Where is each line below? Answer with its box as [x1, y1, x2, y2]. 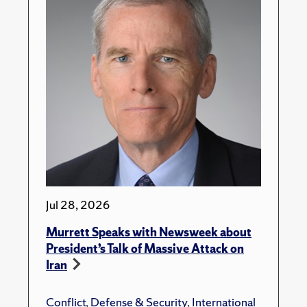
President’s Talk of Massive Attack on [46, 241, 244, 256]
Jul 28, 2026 [46, 197, 110, 212]
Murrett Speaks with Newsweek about [46, 224, 251, 240]
